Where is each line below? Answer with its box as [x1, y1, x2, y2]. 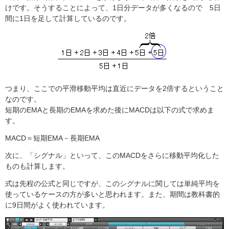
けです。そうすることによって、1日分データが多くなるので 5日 [5, 4, 221, 12]
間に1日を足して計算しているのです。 [5, 14, 131, 23]
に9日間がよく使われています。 [5, 201, 109, 210]
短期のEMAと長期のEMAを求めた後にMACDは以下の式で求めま [5, 106, 214, 114]
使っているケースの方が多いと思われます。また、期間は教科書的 [5, 190, 220, 199]
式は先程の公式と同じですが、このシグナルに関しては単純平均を [5, 179, 220, 188]
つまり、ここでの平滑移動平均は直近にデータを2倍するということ [5, 84, 224, 93]
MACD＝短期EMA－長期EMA [5, 134, 100, 143]
